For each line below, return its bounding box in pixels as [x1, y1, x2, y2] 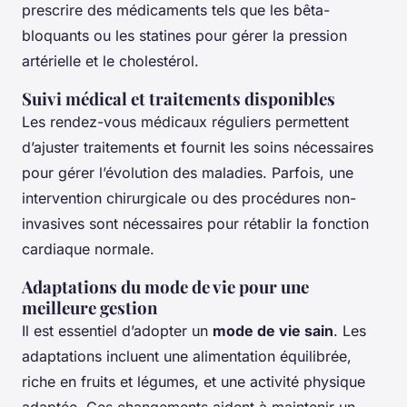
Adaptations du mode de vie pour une [22, 275, 309, 299]
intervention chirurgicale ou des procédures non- [22, 189, 356, 208]
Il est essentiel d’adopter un [22, 322, 213, 341]
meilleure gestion [22, 296, 157, 320]
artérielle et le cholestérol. [22, 52, 199, 71]
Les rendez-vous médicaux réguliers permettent [22, 113, 349, 132]
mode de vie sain [213, 322, 333, 341]
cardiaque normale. [22, 240, 154, 259]
